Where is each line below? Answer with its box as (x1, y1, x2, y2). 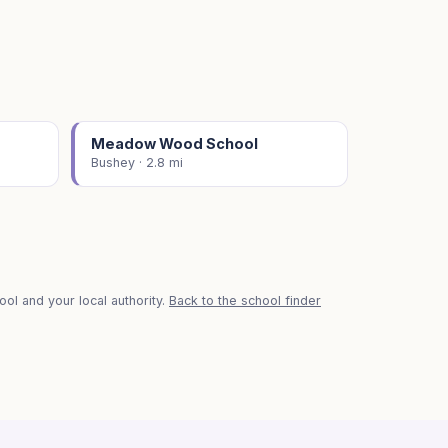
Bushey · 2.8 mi (91, 155, 183, 170)
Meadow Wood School (91, 135, 258, 152)
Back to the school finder (169, 293, 321, 308)
